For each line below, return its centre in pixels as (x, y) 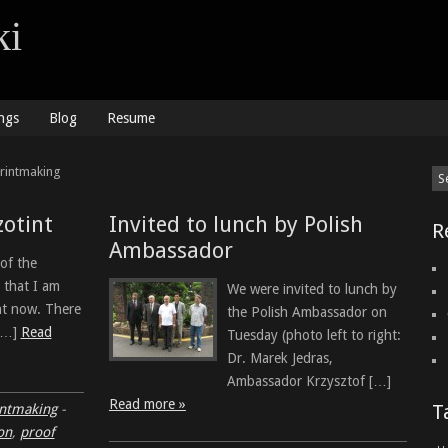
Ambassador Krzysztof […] (308, 381)
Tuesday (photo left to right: (313, 335)
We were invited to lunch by (311, 289)
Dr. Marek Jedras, (279, 358)
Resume (130, 118)
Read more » (147, 404)
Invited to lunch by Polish (235, 224)
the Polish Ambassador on (306, 312)
